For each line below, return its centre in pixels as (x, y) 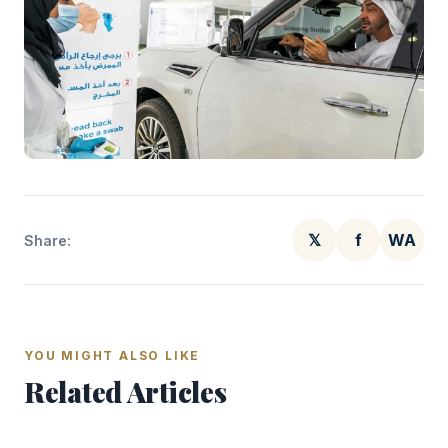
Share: (47, 240)
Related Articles (125, 391)
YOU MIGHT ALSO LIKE (112, 355)
